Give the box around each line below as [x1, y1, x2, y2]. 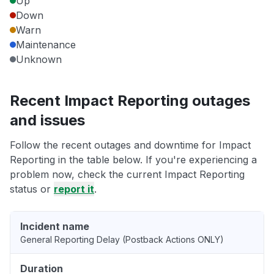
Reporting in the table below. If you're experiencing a [10, 154, 257, 166]
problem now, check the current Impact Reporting [10, 168, 245, 181]
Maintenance [16, 39, 76, 51]
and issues [10, 111, 85, 130]
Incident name [20, 220, 89, 233]
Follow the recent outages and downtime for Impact [10, 139, 251, 152]
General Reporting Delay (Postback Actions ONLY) [20, 234, 224, 245]
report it [54, 183, 94, 196]
